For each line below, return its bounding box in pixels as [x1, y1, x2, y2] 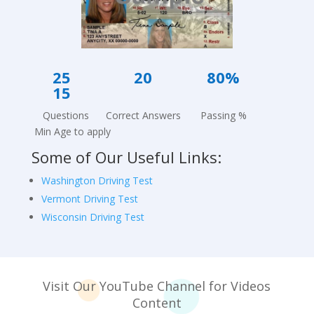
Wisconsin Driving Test [41, 210, 144, 224]
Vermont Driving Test [41, 192, 138, 206]
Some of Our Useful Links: [31, 146, 226, 168]
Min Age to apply [31, 125, 111, 139]
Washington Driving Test [41, 174, 153, 188]
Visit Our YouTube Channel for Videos [43, 278, 271, 295]
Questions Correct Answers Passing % [31, 109, 266, 123]
